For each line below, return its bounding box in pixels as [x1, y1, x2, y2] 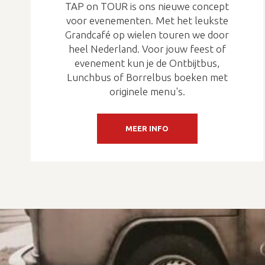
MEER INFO [125, 124, 169, 132]
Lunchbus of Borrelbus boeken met [66, 71, 228, 83]
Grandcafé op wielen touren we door [65, 28, 230, 40]
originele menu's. [109, 85, 185, 97]
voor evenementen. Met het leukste [66, 14, 228, 26]
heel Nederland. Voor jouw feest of [68, 43, 226, 54]
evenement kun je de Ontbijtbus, [75, 57, 220, 69]
